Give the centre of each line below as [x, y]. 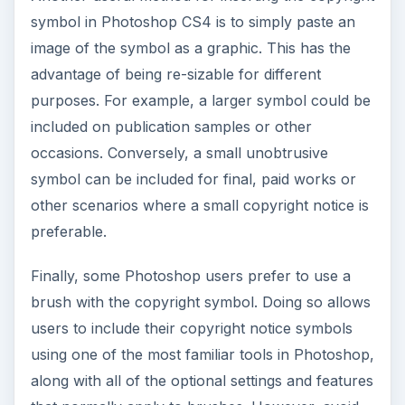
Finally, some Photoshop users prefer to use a [190, 275]
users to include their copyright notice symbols [191, 328]
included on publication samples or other [171, 126]
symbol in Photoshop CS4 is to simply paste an [193, 21]
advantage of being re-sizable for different [175, 74]
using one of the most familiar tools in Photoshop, [202, 354]
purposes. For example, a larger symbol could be [200, 100]
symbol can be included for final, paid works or [193, 179]
